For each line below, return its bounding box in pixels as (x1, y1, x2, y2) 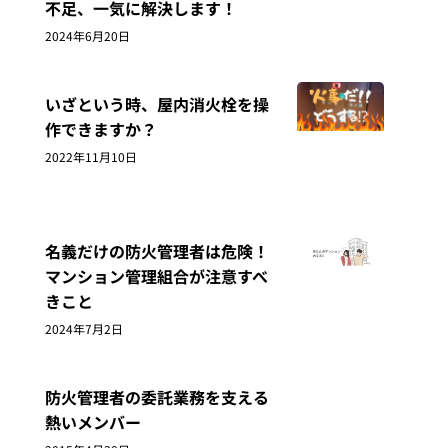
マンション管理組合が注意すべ (45, 263, 268, 288)
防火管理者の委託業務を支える (45, 384, 269, 409)
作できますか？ (45, 117, 157, 142)
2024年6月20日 (45, 26, 130, 44)
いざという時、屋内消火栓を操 (45, 92, 269, 117)
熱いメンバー (45, 409, 141, 434)
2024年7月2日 (45, 319, 123, 337)
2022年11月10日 (45, 148, 137, 166)
